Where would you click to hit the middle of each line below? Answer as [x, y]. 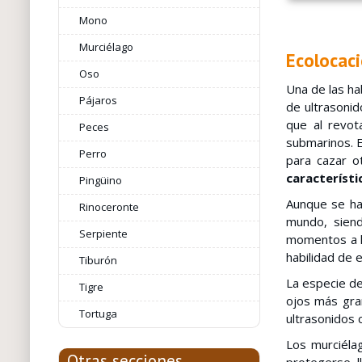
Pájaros [98, 100]
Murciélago [106, 47]
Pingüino [100, 180]
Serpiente [103, 234]
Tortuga [98, 314]
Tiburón [98, 260]
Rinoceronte [109, 207]
